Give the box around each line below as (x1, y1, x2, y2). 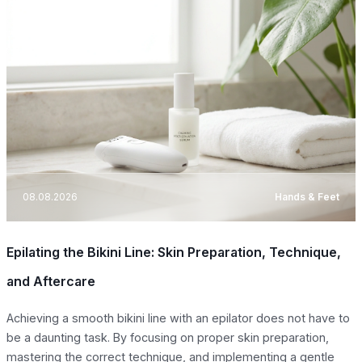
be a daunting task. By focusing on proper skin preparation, (6, 330, 329, 344)
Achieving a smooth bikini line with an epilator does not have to (6, 310, 350, 325)
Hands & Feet (275, 191, 339, 204)
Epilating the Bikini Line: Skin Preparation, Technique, (6, 243, 341, 260)
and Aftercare (6, 272, 95, 289)
